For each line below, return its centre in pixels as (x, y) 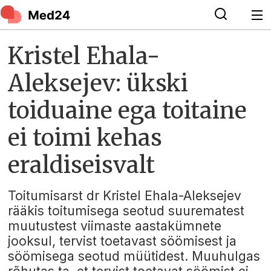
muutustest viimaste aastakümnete (115, 226)
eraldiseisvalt (82, 165)
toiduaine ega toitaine (128, 110)
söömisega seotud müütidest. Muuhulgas (134, 256)
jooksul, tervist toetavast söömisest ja (122, 241)
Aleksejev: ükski (98, 83)
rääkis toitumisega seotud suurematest (126, 211)
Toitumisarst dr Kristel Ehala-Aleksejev (125, 196)
